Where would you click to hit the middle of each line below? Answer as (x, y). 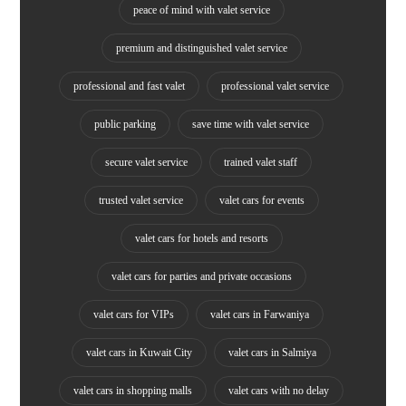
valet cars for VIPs (134, 315)
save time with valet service (250, 125)
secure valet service (146, 163)
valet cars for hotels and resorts (201, 239)
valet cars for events (261, 201)
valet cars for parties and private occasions (201, 277)
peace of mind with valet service (201, 10)
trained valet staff (261, 163)
